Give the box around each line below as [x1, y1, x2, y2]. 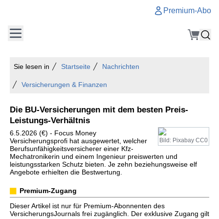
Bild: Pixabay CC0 [159, 137, 208, 144]
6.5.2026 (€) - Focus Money [10, 129, 96, 137]
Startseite [61, 63, 90, 70]
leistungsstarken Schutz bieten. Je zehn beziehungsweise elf [10, 160, 197, 168]
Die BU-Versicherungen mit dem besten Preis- [10, 105, 188, 114]
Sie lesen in [14, 63, 49, 70]
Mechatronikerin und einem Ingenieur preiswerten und [10, 153, 177, 160]
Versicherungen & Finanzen [22, 81, 107, 88]
